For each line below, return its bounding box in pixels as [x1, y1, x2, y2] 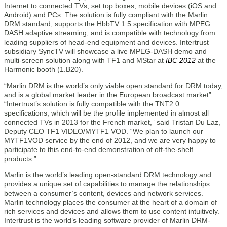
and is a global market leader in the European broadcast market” [4, 91, 211, 99]
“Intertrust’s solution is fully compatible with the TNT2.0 [4, 100, 179, 108]
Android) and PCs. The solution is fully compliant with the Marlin [4, 11, 208, 19]
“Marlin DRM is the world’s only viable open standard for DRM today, [4, 82, 223, 90]
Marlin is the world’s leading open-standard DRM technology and [4, 171, 211, 179]
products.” [4, 155, 36, 163]
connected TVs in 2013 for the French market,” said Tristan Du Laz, [4, 118, 220, 126]
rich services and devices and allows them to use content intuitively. [4, 207, 219, 215]
